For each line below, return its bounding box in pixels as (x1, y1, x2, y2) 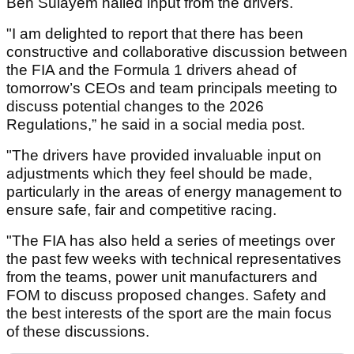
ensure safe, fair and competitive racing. (6, 201, 277, 219)
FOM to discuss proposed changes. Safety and (6, 287, 326, 304)
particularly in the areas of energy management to (6, 183, 342, 201)
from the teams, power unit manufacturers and (6, 269, 318, 286)
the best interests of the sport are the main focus (6, 305, 332, 322)
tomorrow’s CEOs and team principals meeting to (6, 80, 337, 97)
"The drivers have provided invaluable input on (6, 147, 322, 164)
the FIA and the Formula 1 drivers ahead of (6, 62, 296, 79)
